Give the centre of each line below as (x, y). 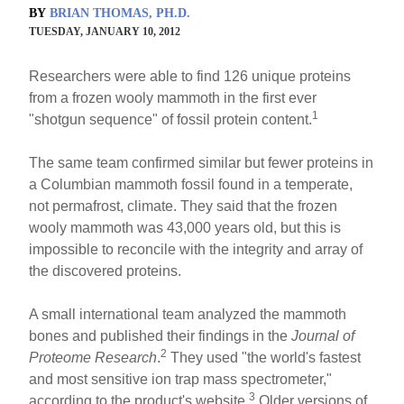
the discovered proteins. (106, 271)
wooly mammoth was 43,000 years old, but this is (185, 227)
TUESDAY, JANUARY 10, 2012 (105, 31)
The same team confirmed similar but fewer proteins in (202, 162)
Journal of (323, 335)
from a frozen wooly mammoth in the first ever (173, 97)
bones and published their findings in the (161, 335)
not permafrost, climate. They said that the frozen (184, 206)
